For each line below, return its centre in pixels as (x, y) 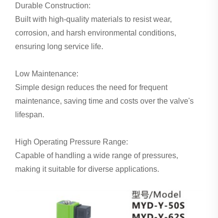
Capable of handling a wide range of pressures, (97, 155)
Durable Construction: (53, 5)
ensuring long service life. (59, 46)
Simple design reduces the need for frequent (91, 87)
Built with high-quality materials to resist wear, (94, 19)
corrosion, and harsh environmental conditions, (96, 33)
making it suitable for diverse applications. (87, 169)
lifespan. (30, 114)
